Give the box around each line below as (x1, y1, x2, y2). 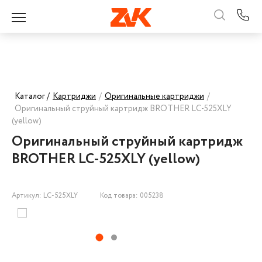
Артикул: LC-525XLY (12, 191, 80, 201)
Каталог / (15, 91, 50, 102)
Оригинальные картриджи (105, 91, 204, 102)
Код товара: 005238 (100, 191, 164, 201)
